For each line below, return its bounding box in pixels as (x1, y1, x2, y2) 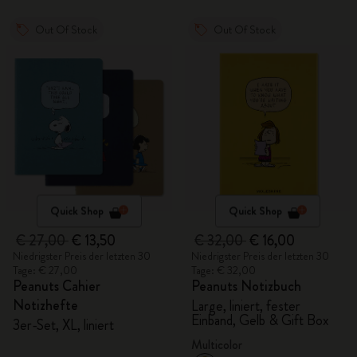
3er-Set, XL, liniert (13, 315, 115, 335)
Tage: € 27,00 (13, 262, 77, 278)
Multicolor (191, 335, 242, 354)
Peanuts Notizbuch (191, 276, 301, 296)
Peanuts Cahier (13, 276, 100, 296)
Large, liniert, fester (191, 296, 300, 316)
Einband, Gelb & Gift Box (191, 310, 329, 331)
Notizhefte (13, 295, 78, 316)
